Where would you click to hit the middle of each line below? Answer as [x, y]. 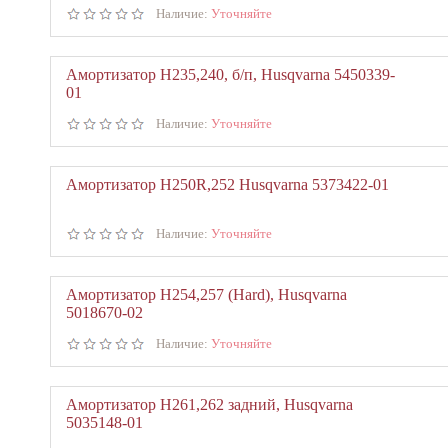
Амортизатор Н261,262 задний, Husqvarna [209, 404]
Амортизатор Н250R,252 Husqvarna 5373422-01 [227, 184]
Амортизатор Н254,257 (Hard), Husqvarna [206, 294]
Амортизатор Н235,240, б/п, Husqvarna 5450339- [230, 74]
